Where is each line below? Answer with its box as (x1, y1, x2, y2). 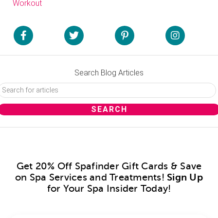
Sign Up (167, 171, 203, 183)
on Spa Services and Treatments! (15, 171, 167, 183)
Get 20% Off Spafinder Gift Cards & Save (16, 160, 202, 172)
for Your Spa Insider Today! (47, 182, 171, 194)
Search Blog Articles (74, 68, 144, 77)
